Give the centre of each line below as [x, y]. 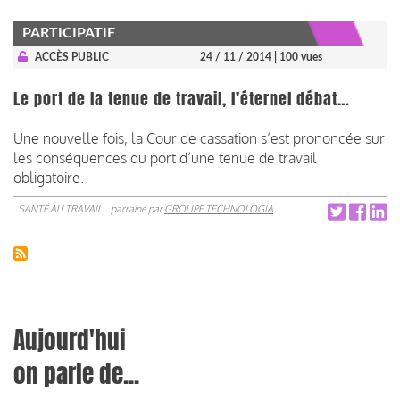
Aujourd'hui [70, 340]
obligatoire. [49, 177]
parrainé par [137, 208]
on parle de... [76, 374]
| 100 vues [298, 57]
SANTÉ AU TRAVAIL [60, 208]
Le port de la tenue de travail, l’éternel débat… [182, 99]
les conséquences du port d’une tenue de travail [165, 158]
